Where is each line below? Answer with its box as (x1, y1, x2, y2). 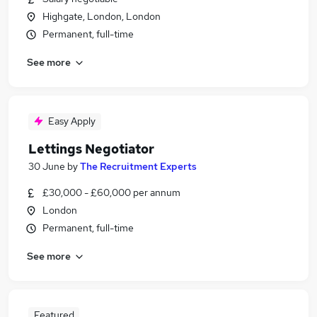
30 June (28, 160, 65, 173)
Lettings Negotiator (28, 141, 154, 157)
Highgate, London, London (42, 10, 161, 23)
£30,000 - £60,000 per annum (42, 186, 180, 199)
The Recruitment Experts (80, 160, 197, 173)
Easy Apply (48, 115, 96, 127)
